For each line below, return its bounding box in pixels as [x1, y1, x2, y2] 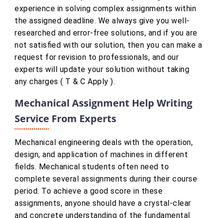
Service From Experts [15, 112, 116, 126]
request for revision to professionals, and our [15, 53, 179, 62]
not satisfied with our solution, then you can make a [15, 40, 202, 50]
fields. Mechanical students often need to [15, 162, 169, 172]
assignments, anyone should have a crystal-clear [15, 199, 191, 208]
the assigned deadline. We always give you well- [15, 16, 190, 26]
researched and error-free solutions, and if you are [15, 28, 198, 38]
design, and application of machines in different [15, 150, 188, 160]
